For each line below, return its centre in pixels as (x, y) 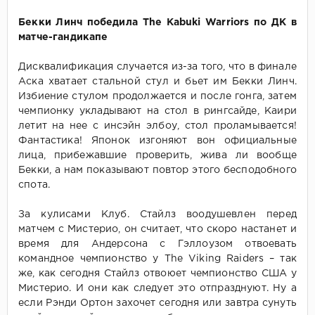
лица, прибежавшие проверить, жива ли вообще (157, 156)
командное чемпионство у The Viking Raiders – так (157, 259)
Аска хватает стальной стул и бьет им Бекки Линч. (157, 82)
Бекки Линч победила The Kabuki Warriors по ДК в (157, 23)
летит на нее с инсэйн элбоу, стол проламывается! (157, 126)
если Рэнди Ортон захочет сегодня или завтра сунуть (157, 303)
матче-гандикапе (63, 38)
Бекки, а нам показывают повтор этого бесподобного (157, 171)
